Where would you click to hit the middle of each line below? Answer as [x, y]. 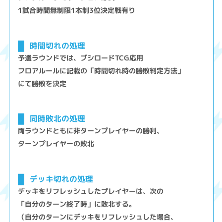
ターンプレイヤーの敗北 [56, 144]
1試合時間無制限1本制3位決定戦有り [77, 10]
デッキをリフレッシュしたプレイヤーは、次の [91, 191]
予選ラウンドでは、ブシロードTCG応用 [81, 57]
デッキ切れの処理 [61, 179]
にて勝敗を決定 [42, 83]
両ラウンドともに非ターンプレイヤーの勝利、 [91, 131]
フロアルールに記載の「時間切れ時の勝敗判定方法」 [101, 70]
